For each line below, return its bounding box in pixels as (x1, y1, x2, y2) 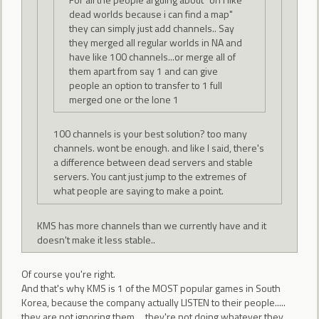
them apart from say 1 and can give (69, 63, 219, 78)
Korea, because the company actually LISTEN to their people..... (21, 295, 286, 310)
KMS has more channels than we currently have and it (37, 217, 267, 233)
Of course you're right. (21, 266, 115, 281)
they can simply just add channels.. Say (69, 20, 235, 36)
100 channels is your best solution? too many (53, 126, 247, 142)
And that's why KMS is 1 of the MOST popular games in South (21, 281, 281, 296)
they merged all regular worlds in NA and (69, 34, 243, 50)
